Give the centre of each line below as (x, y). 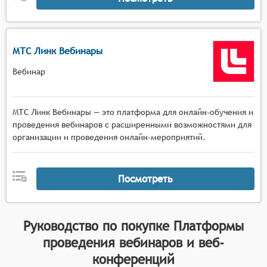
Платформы (209, 226)
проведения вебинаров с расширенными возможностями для (132, 125)
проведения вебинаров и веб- (133, 242)
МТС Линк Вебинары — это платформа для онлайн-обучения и (133, 112)
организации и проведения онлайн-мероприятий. (109, 137)
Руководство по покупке (98, 226)
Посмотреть (145, 178)
